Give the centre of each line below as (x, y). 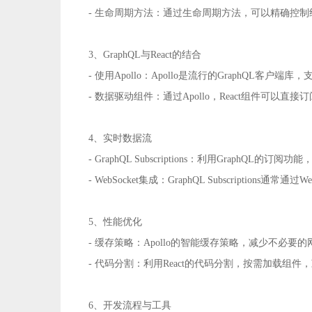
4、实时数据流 (120, 139)
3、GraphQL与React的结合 (145, 55)
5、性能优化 (115, 222)
